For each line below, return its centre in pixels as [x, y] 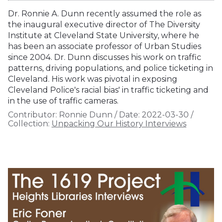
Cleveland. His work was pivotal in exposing [93, 79]
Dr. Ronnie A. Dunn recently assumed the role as [105, 13]
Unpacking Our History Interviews [119, 123]
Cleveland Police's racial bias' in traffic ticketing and [108, 90]
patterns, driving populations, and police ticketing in [111, 68]
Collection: [29, 123]
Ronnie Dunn [85, 114]
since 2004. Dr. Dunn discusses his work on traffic [105, 57]
